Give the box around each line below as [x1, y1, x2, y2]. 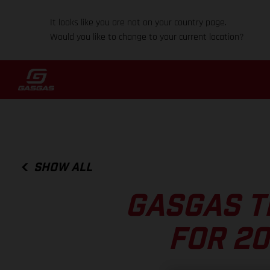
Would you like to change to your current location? [50, 31, 245, 43]
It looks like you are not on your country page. [50, 16, 227, 29]
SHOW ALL [34, 161, 93, 174]
